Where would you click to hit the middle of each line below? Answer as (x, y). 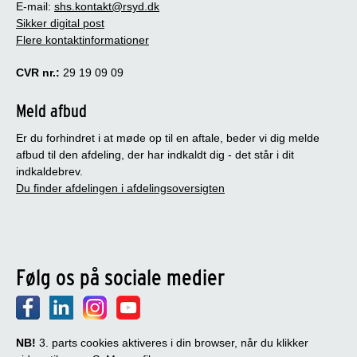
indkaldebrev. (49, 171)
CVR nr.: (38, 72)
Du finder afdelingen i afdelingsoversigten (120, 188)
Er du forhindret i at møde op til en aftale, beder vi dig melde (168, 137)
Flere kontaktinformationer (82, 39)
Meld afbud (51, 110)
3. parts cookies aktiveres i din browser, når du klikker (172, 342)
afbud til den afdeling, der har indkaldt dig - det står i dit (155, 154)
